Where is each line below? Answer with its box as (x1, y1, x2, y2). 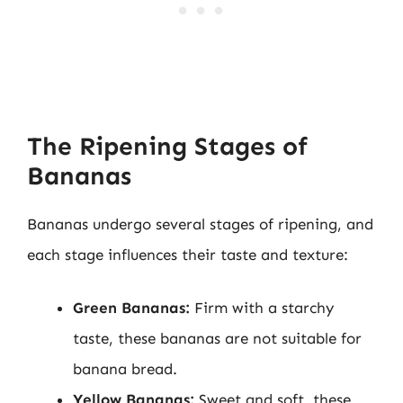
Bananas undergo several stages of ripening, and (27, 214, 373, 233)
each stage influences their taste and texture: (27, 245, 348, 264)
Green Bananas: (73, 299, 190, 317)
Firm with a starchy (190, 299, 334, 317)
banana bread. (73, 360, 177, 378)
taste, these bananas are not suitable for (73, 329, 362, 347)
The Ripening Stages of (27, 130, 308, 161)
